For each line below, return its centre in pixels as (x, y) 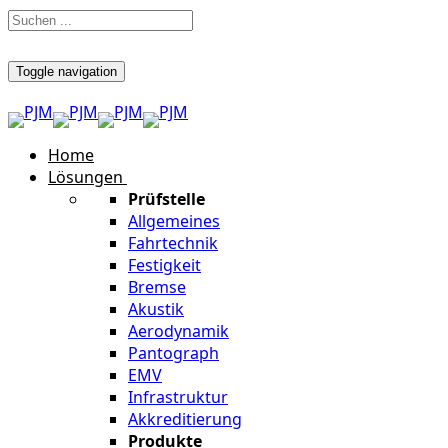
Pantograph (173, 353)
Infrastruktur (178, 397)
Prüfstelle (166, 199)
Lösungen (85, 177)
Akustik (156, 309)
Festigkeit (164, 265)
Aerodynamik (178, 331)
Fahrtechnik (173, 243)
